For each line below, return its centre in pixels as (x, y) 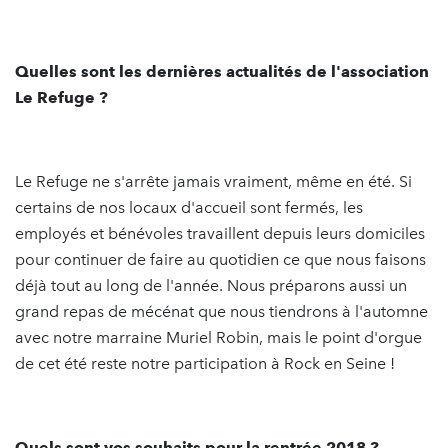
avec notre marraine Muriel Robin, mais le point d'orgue (218, 337)
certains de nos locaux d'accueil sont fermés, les (189, 207)
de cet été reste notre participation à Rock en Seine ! (205, 363)
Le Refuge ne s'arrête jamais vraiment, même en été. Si (213, 181)
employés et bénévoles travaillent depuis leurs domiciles (220, 233)
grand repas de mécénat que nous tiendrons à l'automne (221, 311)
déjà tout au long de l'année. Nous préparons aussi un (211, 285)
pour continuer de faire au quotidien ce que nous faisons (220, 259)
